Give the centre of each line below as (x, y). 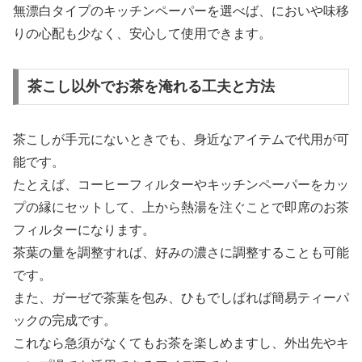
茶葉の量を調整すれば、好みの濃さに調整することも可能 (181, 253)
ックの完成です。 (65, 321)
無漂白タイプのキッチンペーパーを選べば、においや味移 (181, 11)
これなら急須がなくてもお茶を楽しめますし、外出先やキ (181, 343)
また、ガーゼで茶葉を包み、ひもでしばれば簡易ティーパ (181, 298)
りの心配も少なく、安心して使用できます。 (142, 33)
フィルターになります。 (84, 230)
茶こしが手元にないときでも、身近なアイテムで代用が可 (181, 140)
